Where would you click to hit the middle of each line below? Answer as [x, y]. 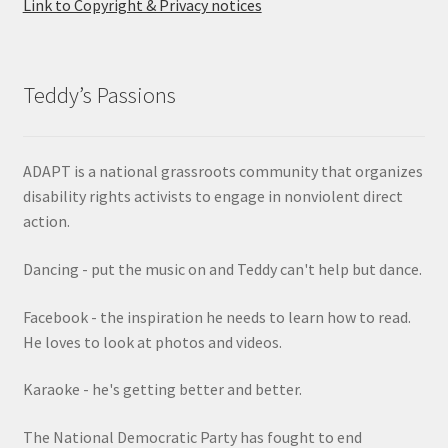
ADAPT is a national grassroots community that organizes [222, 171]
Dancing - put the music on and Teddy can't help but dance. [222, 268]
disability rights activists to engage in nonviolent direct [212, 196]
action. [46, 221]
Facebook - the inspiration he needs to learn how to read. [216, 316]
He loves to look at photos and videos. [152, 341]
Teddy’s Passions [99, 95]
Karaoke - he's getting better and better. [162, 389]
